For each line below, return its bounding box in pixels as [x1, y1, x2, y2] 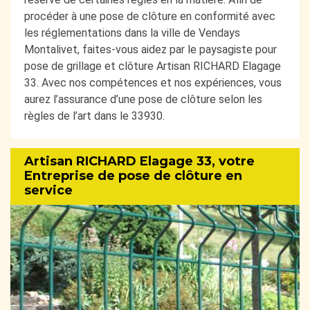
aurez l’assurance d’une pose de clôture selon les [24, 92, 262, 106]
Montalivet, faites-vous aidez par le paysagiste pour [24, 42, 277, 56]
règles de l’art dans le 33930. [24, 109, 165, 122]
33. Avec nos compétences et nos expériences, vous [24, 75, 282, 89]
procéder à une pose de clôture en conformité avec [24, 9, 275, 23]
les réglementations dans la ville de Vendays [24, 26, 240, 39]
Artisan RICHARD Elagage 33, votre [24, 154, 255, 170]
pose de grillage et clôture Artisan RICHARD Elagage [24, 59, 281, 73]
